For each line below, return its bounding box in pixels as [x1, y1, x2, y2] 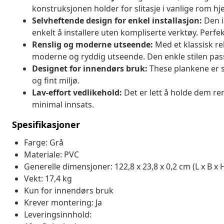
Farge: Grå [24, 136, 63, 148]
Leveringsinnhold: [24, 208, 91, 220]
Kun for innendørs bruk [24, 184, 113, 196]
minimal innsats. [32, 98, 94, 110]
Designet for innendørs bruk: [32, 62, 147, 74]
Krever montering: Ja [24, 196, 102, 208]
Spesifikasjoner [12, 118, 80, 130]
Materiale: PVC [24, 148, 79, 160]
